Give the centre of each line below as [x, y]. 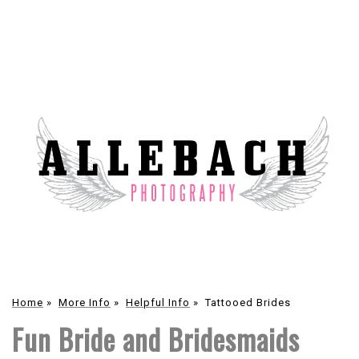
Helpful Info [158, 302]
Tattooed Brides [248, 302]
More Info [85, 302]
